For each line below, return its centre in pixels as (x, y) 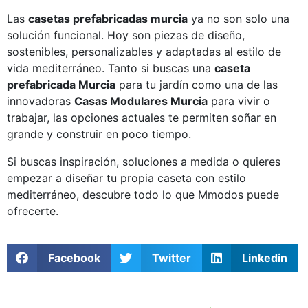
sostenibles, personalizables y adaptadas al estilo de (144, 51)
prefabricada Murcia (61, 84)
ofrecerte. (33, 211)
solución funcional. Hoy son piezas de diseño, (126, 35)
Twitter (172, 257)
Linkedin (264, 257)
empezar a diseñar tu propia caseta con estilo (126, 178)
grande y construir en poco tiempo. (99, 134)
